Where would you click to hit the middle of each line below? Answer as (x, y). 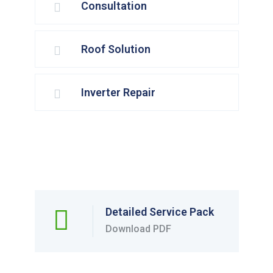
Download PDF (138, 229)
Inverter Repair (118, 93)
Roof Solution (115, 49)
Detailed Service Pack (159, 212)
